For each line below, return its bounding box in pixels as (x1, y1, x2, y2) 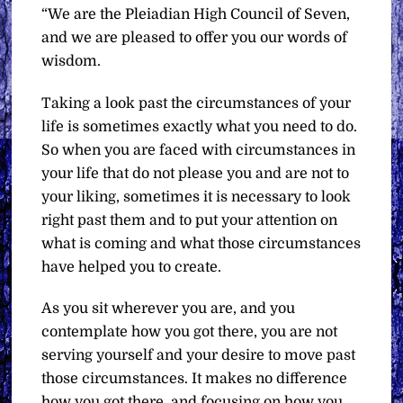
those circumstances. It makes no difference (41, 371, 348, 388)
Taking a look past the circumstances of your (41, 94, 352, 112)
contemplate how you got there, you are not (41, 324, 338, 341)
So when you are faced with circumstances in (41, 141, 356, 158)
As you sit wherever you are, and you (41, 300, 296, 318)
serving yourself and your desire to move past (41, 347, 356, 364)
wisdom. (41, 52, 102, 69)
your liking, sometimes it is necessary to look (41, 188, 352, 205)
